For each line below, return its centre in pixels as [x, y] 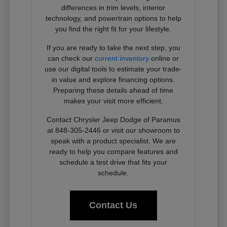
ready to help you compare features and [113, 151]
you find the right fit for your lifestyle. [113, 29]
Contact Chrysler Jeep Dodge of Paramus [113, 119]
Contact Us [113, 205]
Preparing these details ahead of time [113, 90]
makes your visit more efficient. [113, 101]
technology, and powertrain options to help [113, 18]
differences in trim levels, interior [113, 7]
